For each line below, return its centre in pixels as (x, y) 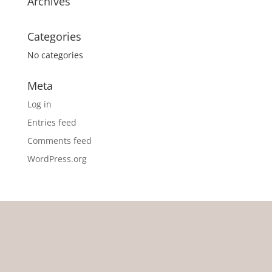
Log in (39, 104)
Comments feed (59, 141)
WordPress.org (57, 159)
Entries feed (52, 122)
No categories (55, 55)
